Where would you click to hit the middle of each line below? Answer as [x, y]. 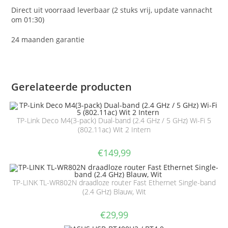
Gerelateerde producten [72, 87]
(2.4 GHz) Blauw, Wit [114, 191]
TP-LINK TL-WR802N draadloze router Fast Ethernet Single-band [114, 182]
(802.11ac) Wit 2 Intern [114, 130]
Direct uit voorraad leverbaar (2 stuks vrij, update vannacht [112, 10]
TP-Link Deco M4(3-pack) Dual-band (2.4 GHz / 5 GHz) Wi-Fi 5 [114, 121]
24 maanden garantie [48, 40]
